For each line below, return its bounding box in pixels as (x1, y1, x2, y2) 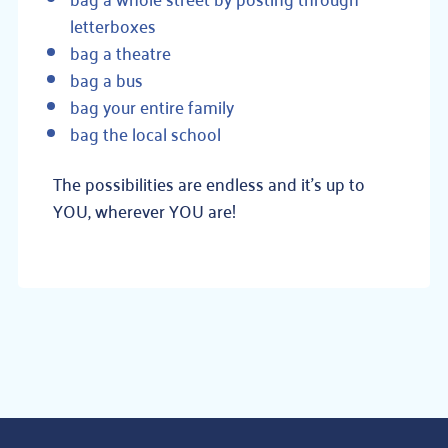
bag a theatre (69, 36, 171, 68)
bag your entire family (69, 90, 234, 122)
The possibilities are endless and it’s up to (52, 167, 365, 199)
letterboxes (69, 9, 156, 41)
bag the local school (69, 117, 221, 149)
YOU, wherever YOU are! (52, 194, 236, 226)
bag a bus (69, 63, 143, 95)
